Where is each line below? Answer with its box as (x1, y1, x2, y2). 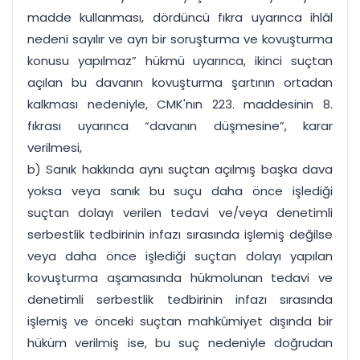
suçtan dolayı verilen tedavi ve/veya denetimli (27, 204, 333, 221)
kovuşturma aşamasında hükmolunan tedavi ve (27, 269, 333, 286)
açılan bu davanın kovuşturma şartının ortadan (27, 74, 333, 91)
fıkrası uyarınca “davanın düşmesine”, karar (27, 117, 333, 134)
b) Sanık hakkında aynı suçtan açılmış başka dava (27, 161, 333, 178)
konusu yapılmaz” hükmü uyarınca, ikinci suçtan (27, 52, 333, 69)
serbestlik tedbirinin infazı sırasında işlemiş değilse (27, 226, 333, 243)
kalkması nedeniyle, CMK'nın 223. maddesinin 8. (27, 96, 333, 112)
